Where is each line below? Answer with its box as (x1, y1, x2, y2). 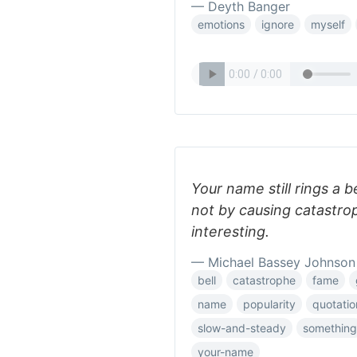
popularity (243, 297, 296, 311)
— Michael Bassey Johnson (191, 254, 355, 270)
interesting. (191, 223, 269, 240)
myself (311, 18, 345, 31)
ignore (261, 18, 294, 31)
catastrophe (233, 273, 296, 287)
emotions (198, 18, 245, 31)
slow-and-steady (198, 321, 286, 335)
